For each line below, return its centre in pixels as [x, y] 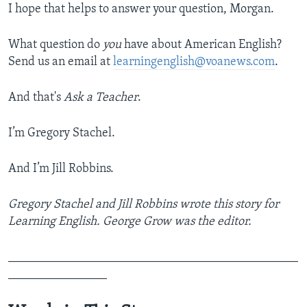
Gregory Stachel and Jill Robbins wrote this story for [144, 205]
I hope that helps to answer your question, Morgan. [141, 10]
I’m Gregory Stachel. [62, 134]
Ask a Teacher [101, 98]
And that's [36, 98]
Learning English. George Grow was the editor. [130, 222]
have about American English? [201, 45]
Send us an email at [61, 62]
